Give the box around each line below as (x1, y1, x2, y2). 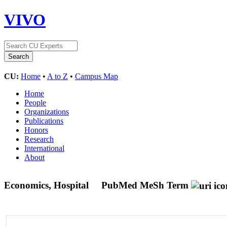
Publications (24, 116, 63, 125)
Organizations (24, 107, 69, 116)
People (24, 98, 46, 107)
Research (24, 134, 54, 143)
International (24, 143, 64, 153)
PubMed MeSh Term (101, 179, 188, 191)
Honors (24, 125, 48, 134)
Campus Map (75, 71, 118, 81)
